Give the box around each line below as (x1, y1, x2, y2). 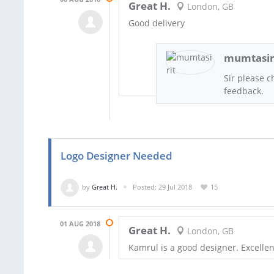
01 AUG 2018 (60, 218, 100, 228)
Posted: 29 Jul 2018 (133, 182, 192, 191)
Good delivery (128, 17, 185, 29)
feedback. (224, 84, 264, 97)
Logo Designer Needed (61, 148, 172, 163)
